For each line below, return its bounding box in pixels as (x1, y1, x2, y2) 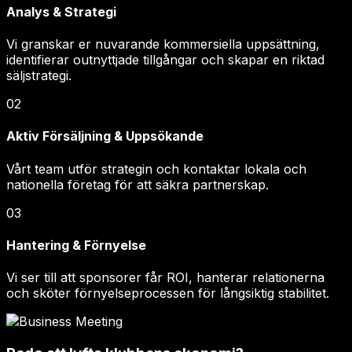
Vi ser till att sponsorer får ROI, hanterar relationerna (6, 269, 324, 286)
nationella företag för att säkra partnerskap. (6, 176, 269, 192)
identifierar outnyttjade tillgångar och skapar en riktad (6, 52, 324, 68)
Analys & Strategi (6, 3, 116, 20)
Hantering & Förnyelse (6, 236, 146, 253)
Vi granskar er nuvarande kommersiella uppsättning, (6, 36, 320, 53)
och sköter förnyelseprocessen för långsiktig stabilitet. (6, 285, 329, 302)
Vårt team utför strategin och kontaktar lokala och (6, 160, 306, 177)
